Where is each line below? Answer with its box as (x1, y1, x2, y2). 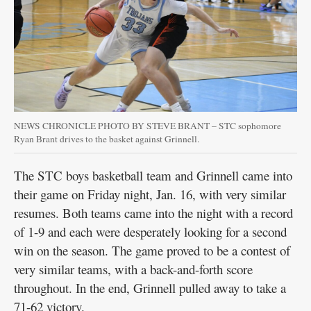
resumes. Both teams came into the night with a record (14, 203, 293, 221)
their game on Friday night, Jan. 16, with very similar (14, 185, 286, 203)
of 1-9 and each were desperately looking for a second (14, 222, 287, 240)
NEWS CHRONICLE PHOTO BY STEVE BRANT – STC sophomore (14, 119, 281, 132)
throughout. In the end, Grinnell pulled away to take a (14, 278, 286, 296)
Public (14, 16, 46, 33)
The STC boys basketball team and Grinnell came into (14, 166, 292, 184)
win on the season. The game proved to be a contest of (14, 241, 290, 259)
